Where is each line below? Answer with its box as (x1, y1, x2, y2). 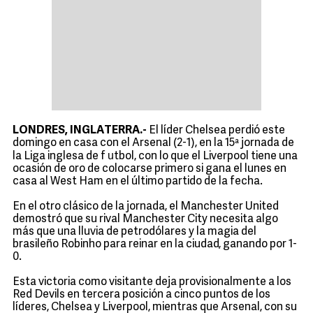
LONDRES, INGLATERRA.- (13, 125, 147, 136)
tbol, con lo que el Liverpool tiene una (114, 151, 298, 162)
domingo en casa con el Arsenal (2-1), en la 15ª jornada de (13, 138, 294, 149)
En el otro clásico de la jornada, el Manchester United (13, 201, 279, 212)
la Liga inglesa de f (13, 151, 108, 162)
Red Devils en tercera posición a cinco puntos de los (13, 289, 270, 300)
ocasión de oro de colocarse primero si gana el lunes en (13, 163, 286, 175)
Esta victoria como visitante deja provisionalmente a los (13, 277, 291, 288)
